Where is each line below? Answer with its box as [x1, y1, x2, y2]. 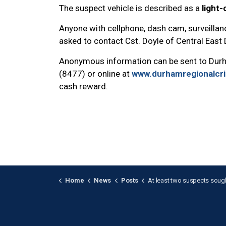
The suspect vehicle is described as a [59, 3, 202, 13]
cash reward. [59, 81, 108, 91]
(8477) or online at [59, 68, 132, 79]
